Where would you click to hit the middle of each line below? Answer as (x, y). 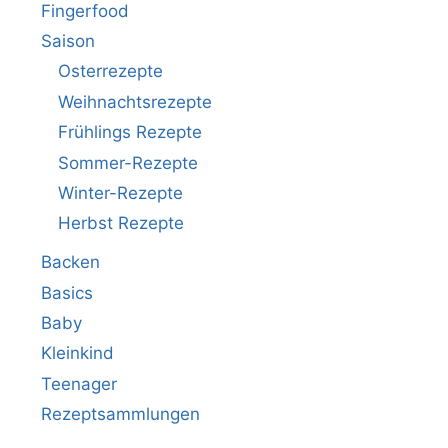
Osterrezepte (110, 71)
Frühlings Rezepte (130, 132)
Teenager (79, 383)
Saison (68, 41)
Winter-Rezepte (120, 192)
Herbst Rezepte (121, 223)
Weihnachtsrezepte (135, 101)
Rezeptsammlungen (120, 414)
